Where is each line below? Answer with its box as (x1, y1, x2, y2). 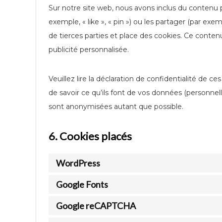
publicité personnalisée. (49, 45, 129, 54)
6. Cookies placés (49, 129, 132, 143)
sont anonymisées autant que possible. (49, 102, 183, 111)
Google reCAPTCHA (56, 200, 136, 211)
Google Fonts (56, 179, 108, 190)
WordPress (56, 158, 100, 168)
